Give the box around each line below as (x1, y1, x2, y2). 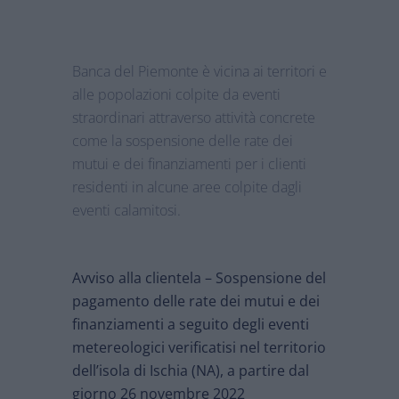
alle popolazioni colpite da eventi (71, 85, 281, 105)
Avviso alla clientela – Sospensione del (71, 268, 326, 289)
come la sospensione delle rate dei (71, 131, 293, 151)
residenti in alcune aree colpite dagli (71, 177, 302, 198)
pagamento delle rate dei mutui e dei (71, 291, 320, 312)
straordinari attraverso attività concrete (71, 108, 315, 128)
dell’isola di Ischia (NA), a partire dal (71, 361, 309, 381)
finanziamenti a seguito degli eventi (71, 314, 309, 335)
